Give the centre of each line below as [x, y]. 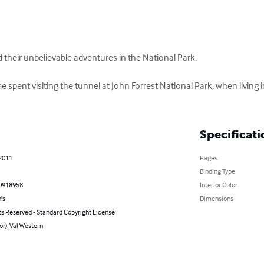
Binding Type [217, 171]
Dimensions [216, 199]
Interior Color [218, 185]
